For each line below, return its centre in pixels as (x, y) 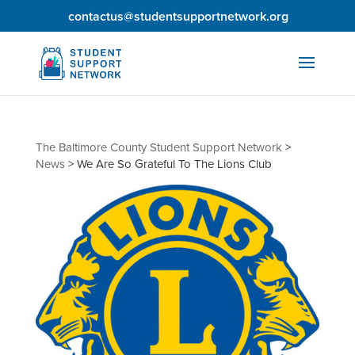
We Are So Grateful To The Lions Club (174, 164)
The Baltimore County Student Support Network (158, 147)
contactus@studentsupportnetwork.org (179, 16)
